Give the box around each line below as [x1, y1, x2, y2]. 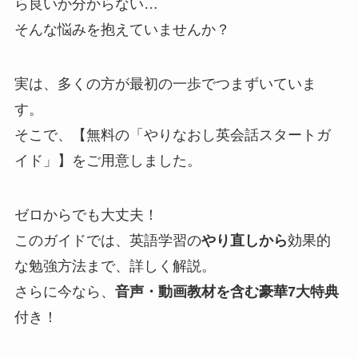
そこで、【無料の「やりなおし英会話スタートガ [14, 126, 331, 143]
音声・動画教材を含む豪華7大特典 [114, 283, 339, 300]
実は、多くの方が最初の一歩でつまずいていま [14, 75, 316, 92]
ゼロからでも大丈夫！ [14, 206, 158, 223]
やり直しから [201, 232, 288, 249]
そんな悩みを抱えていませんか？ [14, 21, 230, 38]
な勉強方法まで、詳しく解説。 [14, 257, 216, 274]
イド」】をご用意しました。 [14, 152, 201, 169]
